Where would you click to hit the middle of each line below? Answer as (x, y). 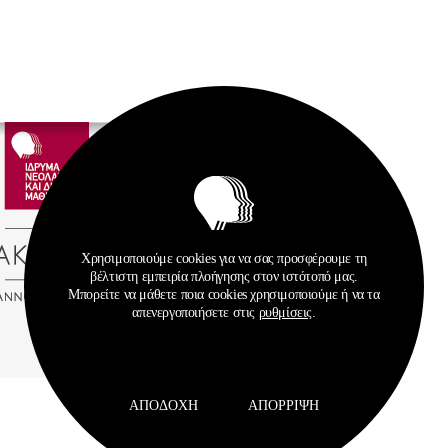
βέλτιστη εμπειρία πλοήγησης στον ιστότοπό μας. (224, 276)
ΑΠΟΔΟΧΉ (163, 405)
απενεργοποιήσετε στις (195, 312)
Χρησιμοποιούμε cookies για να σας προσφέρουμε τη (224, 258)
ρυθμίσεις (285, 312)
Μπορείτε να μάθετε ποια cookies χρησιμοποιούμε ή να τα (224, 294)
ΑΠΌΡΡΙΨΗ (283, 405)
